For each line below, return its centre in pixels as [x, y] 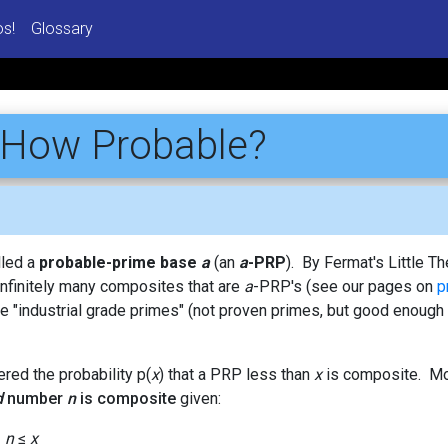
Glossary [61, 28]
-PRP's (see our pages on [345, 286]
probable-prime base [120, 262]
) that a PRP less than [236, 374]
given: [198, 398]
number [35, 398]
